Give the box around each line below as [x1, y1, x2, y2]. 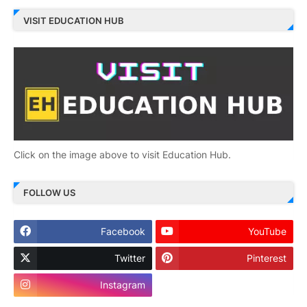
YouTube [248, 225, 286, 237]
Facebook [100, 225, 145, 237]
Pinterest [247, 252, 286, 264]
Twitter [114, 252, 145, 264]
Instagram [99, 279, 145, 291]
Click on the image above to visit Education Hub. [14, 148, 231, 160]
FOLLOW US [23, 187, 75, 198]
